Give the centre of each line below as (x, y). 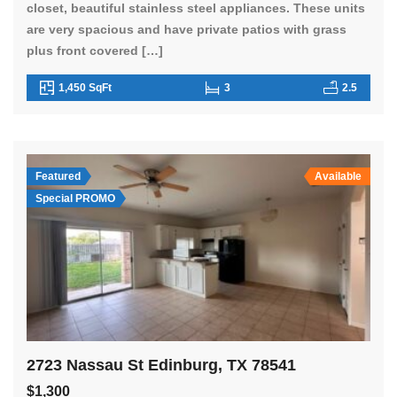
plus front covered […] (95, 50)
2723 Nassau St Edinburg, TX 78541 (161, 366)
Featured (58, 176)
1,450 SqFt (85, 87)
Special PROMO (75, 198)
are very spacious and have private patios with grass (187, 29)
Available (338, 176)
